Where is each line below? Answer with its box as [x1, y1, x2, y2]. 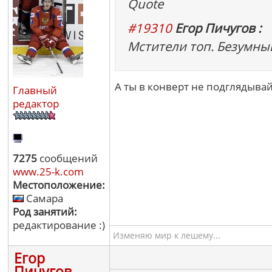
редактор [13, 97, 59, 110]
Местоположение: [13, 178, 105, 192]
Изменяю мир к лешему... [113, 229, 220, 241]
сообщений [37, 151, 98, 165]
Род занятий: [13, 205, 77, 219]
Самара [24, 191, 63, 205]
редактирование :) [13, 218, 105, 232]
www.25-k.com [13, 165, 84, 178]
